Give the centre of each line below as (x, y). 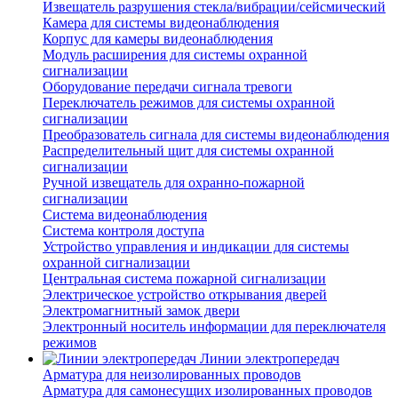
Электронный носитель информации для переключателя (214, 327)
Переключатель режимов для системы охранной (189, 103)
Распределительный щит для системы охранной (188, 151)
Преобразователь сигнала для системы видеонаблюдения (216, 135)
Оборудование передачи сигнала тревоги (167, 87)
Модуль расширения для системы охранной (175, 55)
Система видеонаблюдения (125, 215)
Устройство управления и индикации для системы (196, 247)
